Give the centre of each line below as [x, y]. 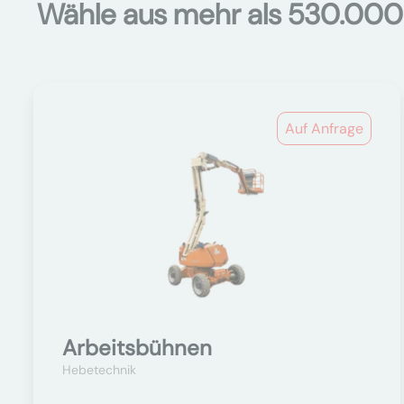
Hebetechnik [99, 370]
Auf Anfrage [325, 129]
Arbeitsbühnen [137, 348]
